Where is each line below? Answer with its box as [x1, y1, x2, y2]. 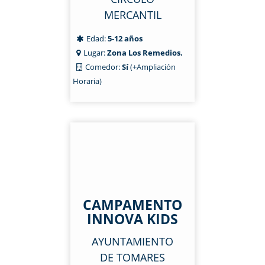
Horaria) [73, 76, 102, 86]
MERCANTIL [104, 8, 161, 22]
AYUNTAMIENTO [92, 234, 173, 248]
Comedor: [85, 62, 120, 72]
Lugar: [83, 47, 107, 58]
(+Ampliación [130, 62, 176, 72]
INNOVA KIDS [87, 209, 178, 228]
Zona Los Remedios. [107, 47, 183, 58]
